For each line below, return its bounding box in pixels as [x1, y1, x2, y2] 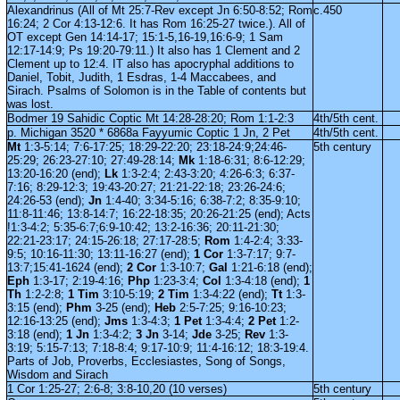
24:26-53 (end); [6, 194, 88, 207]
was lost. [6, 97, 54, 111]
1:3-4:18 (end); [221, 274, 304, 287]
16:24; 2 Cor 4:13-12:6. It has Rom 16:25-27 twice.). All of [6, 17, 305, 30]
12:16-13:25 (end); [6, 314, 104, 328]
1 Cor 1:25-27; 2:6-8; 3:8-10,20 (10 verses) [6, 382, 227, 396]
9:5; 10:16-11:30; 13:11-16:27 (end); [6, 247, 194, 261]
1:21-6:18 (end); [227, 261, 312, 274]
